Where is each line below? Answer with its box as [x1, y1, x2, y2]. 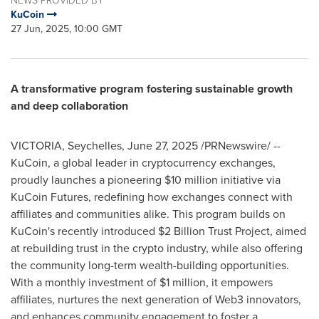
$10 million [164, 172, 218, 188]
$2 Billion [158, 223, 205, 239]
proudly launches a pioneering [11, 172, 164, 188]
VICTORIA [11, 137, 62, 154]
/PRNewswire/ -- [198, 137, 281, 154]
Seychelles [68, 137, 122, 154]
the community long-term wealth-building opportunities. [11, 257, 289, 273]
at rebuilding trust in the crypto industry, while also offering [11, 240, 303, 256]
